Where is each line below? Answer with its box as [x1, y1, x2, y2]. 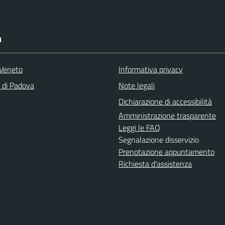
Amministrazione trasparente [119, 109, 216, 122]
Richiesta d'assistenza [119, 157, 192, 170]
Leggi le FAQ [119, 121, 160, 134]
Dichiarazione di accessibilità [119, 95, 212, 107]
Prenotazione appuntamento [119, 145, 214, 158]
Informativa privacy [119, 63, 183, 75]
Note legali [119, 79, 155, 91]
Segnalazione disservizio [119, 133, 199, 146]
